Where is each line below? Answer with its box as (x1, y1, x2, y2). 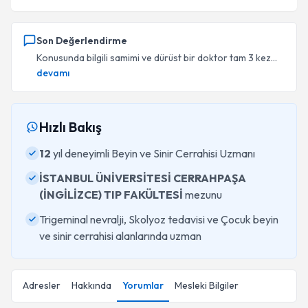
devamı (36, 67, 69, 79)
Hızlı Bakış (39, 118, 102, 135)
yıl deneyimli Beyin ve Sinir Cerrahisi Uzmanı (51, 146, 255, 160)
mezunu (183, 188, 222, 201)
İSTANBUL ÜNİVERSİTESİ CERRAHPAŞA (39, 171, 246, 185)
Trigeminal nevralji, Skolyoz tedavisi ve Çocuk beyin (39, 212, 278, 226)
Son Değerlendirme (36, 34, 127, 47)
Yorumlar (122, 279, 164, 291)
